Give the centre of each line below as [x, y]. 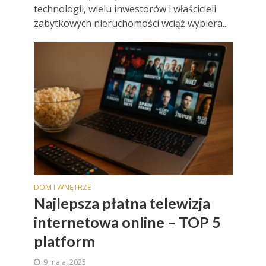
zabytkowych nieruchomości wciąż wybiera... [131, 23]
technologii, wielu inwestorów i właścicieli [125, 9]
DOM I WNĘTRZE [62, 187]
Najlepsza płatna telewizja [122, 203]
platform [64, 241]
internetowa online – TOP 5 [127, 222]
